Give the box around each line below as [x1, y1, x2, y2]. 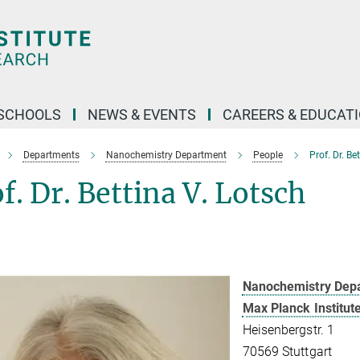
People [252, 149, 283, 161]
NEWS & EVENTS [88, 106, 196, 123]
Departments [22, 149, 80, 161]
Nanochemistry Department [105, 149, 227, 161]
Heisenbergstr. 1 [242, 322, 335, 337]
